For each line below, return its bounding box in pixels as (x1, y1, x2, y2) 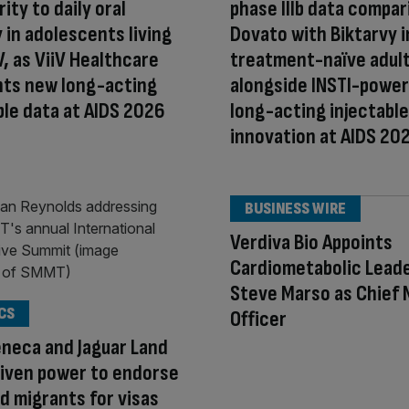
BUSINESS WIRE (245, 199, 346, 219)
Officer (230, 306, 287, 333)
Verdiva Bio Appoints (230, 229, 393, 257)
